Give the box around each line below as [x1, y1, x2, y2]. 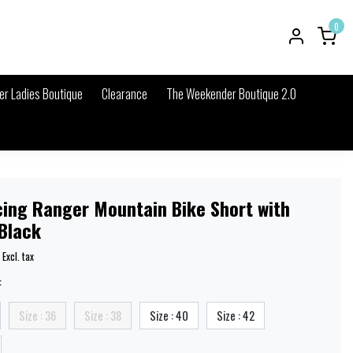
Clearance [102, 84, 147, 103]
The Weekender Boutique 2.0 [166, 84, 296, 103]
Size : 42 [217, 307, 255, 324]
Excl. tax [2, 248, 34, 264]
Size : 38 [84, 307, 121, 324]
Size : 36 [19, 307, 56, 324]
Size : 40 [150, 307, 188, 324]
